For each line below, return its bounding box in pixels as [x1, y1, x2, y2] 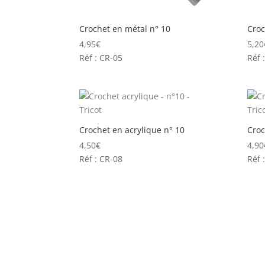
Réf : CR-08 [79, 153, 123, 165]
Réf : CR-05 [79, 52, 123, 64]
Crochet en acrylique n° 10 [79, 124, 185, 136]
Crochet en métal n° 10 [79, 23, 171, 35]
